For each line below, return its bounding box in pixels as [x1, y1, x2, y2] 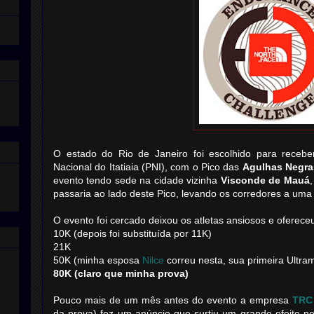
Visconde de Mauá [220, 175, 310, 186]
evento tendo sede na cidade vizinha [53, 175, 221, 186]
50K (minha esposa [53, 254, 142, 266]
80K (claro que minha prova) [53, 268, 189, 279]
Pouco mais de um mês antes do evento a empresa [53, 294, 292, 306]
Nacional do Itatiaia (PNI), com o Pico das [53, 161, 243, 172]
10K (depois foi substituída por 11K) [53, 228, 212, 239]
